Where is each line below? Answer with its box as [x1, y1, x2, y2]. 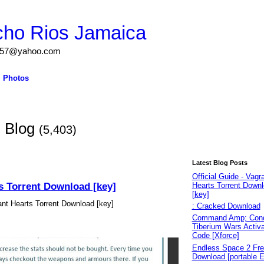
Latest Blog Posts [192, 159, 247, 166]
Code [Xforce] [192, 231, 239, 240]
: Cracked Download [192, 202, 260, 211]
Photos [2, 73, 29, 82]
